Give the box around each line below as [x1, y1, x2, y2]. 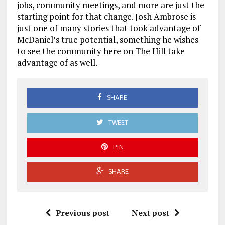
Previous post [55, 207, 109, 218]
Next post [131, 207, 169, 218]
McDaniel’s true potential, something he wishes [17, 33, 198, 45]
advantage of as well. [17, 56, 97, 68]
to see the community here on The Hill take [17, 45, 185, 57]
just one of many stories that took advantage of [17, 22, 200, 34]
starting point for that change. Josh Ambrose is [17, 10, 196, 22]
